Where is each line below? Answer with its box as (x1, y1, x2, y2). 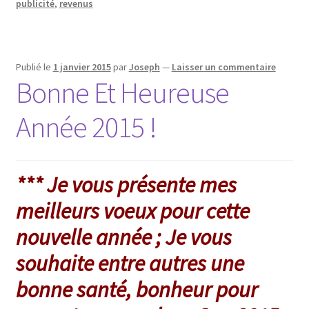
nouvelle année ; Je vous (15, 223, 232, 251)
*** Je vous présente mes (15, 170, 237, 199)
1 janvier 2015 (52, 61, 111, 74)
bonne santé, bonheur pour (15, 275, 258, 303)
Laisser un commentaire (171, 61, 276, 74)
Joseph (128, 61, 160, 74)
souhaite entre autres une (15, 249, 244, 277)
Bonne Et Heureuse (15, 74, 229, 111)
